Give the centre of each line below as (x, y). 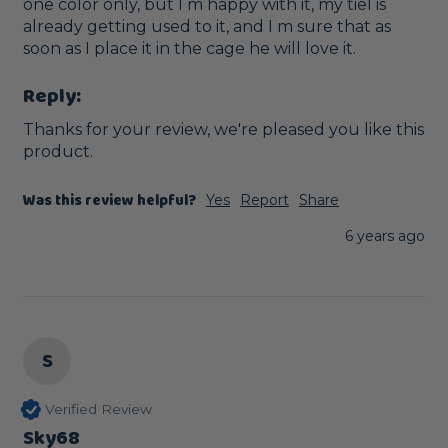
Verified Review (98, 409)
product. (60, 151)
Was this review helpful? (109, 200)
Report (264, 199)
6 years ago (385, 235)
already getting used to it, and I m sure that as (207, 27)
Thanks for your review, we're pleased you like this (223, 129)
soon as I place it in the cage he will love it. (189, 49)
